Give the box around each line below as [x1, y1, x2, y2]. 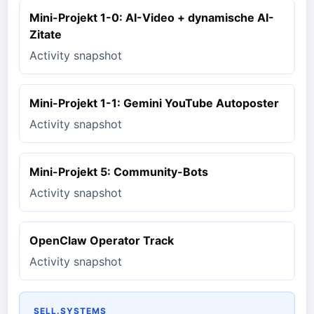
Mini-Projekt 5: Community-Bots [29, 165, 208, 179]
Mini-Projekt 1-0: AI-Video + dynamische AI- [29, 11, 274, 25]
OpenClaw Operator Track [29, 233, 174, 248]
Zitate [29, 27, 62, 42]
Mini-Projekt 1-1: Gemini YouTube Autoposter [29, 96, 279, 111]
